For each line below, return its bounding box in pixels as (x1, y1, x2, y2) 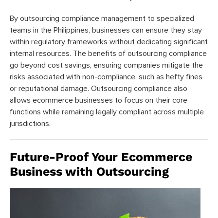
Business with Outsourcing (10, 164, 169, 179)
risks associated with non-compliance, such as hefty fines (10, 73, 202, 81)
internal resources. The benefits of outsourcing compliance (10, 49, 207, 57)
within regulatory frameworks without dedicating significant (10, 37, 208, 46)
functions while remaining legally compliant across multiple (10, 108, 204, 116)
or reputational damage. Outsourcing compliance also (10, 84, 187, 92)
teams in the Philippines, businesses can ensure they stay (10, 26, 202, 34)
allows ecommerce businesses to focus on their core (10, 96, 187, 104)
